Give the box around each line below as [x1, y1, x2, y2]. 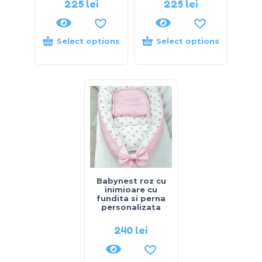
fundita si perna [96, 194, 166, 204]
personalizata [101, 202, 161, 212]
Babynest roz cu [96, 176, 166, 186]
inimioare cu [105, 185, 157, 195]
